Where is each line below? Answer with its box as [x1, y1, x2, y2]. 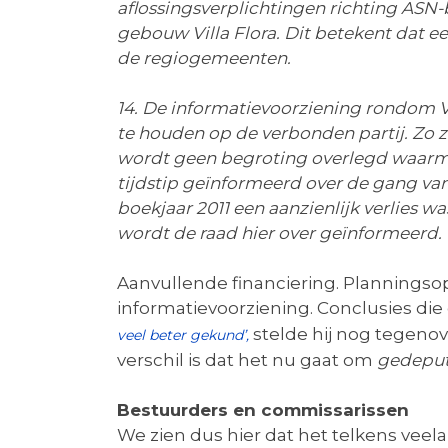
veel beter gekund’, [117, 326, 249, 344]
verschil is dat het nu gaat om [117, 350, 377, 370]
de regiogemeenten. [117, 48, 291, 68]
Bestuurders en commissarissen [117, 400, 409, 420]
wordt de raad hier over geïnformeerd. [117, 223, 442, 243]
